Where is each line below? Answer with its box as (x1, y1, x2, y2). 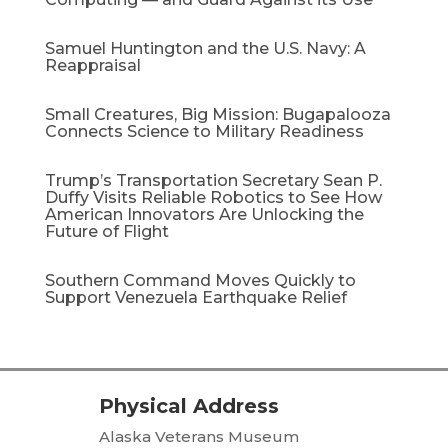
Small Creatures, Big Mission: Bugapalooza (44, 105, 391, 125)
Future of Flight (44, 222, 169, 242)
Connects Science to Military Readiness (44, 122, 364, 142)
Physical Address (99, 394, 279, 419)
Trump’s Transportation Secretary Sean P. (44, 171, 382, 191)
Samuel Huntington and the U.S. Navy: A (44, 39, 366, 59)
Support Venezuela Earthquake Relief (44, 288, 347, 308)
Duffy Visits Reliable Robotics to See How (44, 188, 382, 208)
